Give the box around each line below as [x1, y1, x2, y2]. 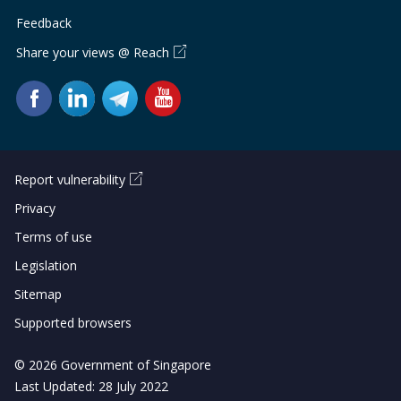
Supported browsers [14, 314, 132, 332]
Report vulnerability [14, 171, 125, 189]
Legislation [14, 257, 77, 275]
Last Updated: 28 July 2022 [14, 378, 168, 396]
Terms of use [14, 228, 92, 246]
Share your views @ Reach [16, 44, 169, 62]
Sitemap [14, 286, 62, 303]
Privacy [14, 200, 55, 218]
